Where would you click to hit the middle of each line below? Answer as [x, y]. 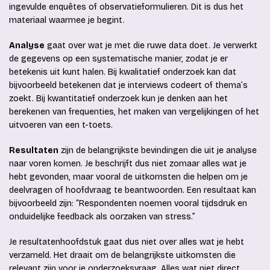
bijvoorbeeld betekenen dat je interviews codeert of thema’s [128, 86]
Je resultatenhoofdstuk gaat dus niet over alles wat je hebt [127, 242]
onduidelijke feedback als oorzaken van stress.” [102, 217]
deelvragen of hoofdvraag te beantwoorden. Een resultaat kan [133, 190]
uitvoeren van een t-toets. [61, 125]
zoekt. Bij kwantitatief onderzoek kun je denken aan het [118, 99]
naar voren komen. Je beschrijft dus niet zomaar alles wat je [128, 164]
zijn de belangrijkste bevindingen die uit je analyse [158, 151]
